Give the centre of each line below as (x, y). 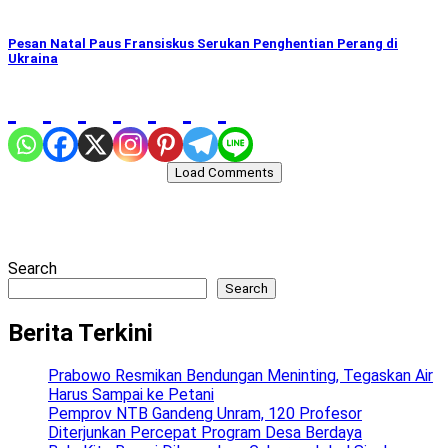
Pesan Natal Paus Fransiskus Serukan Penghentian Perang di (203, 44)
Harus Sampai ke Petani (131, 395)
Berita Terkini (80, 332)
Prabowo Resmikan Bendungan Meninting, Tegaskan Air (240, 376)
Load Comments (224, 172)
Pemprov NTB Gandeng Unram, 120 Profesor (205, 414)
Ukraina (33, 59)
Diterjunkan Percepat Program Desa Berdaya (205, 433)
